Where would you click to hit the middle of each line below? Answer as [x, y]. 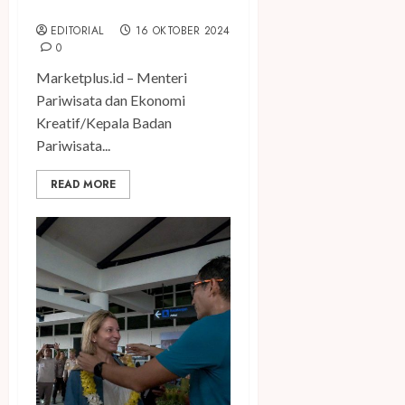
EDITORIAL [77, 31]
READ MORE [83, 185]
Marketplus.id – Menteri [112, 78]
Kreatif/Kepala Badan [104, 123]
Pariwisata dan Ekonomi [111, 100]
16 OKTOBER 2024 [183, 31]
